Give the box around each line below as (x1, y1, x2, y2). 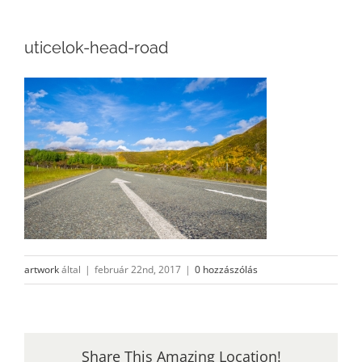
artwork (24, 263, 59, 277)
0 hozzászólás (195, 263, 258, 277)
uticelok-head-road (24, 38, 168, 58)
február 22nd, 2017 (95, 263, 181, 277)
